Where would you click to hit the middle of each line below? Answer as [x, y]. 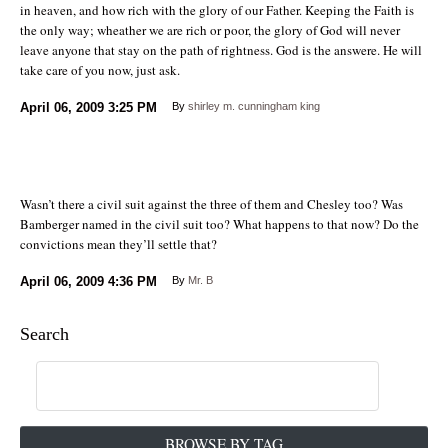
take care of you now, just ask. [100, 69]
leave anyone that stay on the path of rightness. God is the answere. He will [221, 49]
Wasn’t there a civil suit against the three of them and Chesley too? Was [211, 203]
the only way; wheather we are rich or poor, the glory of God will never [210, 29]
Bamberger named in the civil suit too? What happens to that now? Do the [219, 223]
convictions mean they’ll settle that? [118, 243]
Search [44, 333]
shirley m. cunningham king [254, 105]
